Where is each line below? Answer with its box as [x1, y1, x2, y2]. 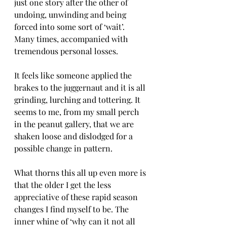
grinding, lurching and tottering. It [14, 94, 142, 105]
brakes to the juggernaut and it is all [14, 82, 147, 93]
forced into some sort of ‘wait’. [14, 21, 127, 32]
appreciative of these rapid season [14, 192, 140, 202]
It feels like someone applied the [14, 70, 134, 81]
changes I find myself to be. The [14, 204, 131, 214]
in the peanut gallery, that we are [14, 119, 136, 129]
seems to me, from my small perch [14, 106, 141, 117]
